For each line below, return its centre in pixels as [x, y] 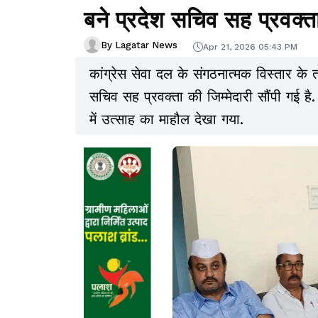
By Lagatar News [139, 45]
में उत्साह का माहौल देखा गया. [166, 120]
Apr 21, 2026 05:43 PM [250, 46]
